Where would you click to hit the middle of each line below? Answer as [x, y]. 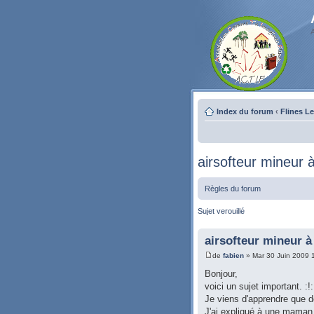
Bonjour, [221, 274]
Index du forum [245, 111]
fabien [233, 256]
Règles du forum [233, 189]
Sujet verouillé [221, 211]
